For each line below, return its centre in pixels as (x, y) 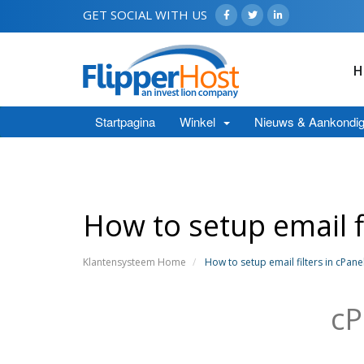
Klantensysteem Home (134, 262)
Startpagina (125, 121)
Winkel (201, 121)
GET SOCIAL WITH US (145, 15)
